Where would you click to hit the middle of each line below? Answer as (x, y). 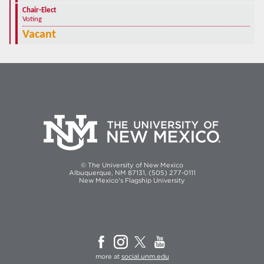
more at (108, 256)
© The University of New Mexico (132, 165)
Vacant (39, 35)
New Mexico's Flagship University (132, 180)
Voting (32, 19)
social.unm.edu (145, 256)
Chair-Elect (39, 11)
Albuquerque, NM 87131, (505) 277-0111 (132, 172)
